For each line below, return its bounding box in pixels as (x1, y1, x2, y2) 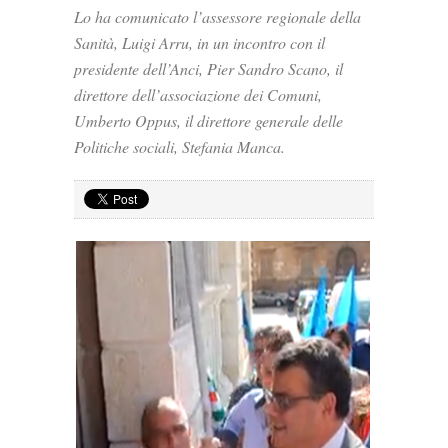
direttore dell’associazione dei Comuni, (74, 84, 322, 105)
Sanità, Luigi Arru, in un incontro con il (74, 32, 325, 53)
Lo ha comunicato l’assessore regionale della (74, 6, 361, 27)
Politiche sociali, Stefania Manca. (74, 136, 285, 157)
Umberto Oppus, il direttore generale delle (74, 110, 343, 131)
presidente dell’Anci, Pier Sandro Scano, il (74, 58, 343, 79)
